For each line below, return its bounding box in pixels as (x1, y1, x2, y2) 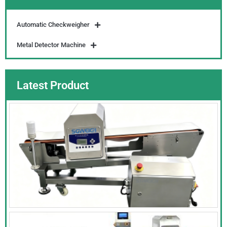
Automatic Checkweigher (17, 21, 90, 28)
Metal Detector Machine (17, 41, 86, 49)
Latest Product (17, 79, 89, 92)
